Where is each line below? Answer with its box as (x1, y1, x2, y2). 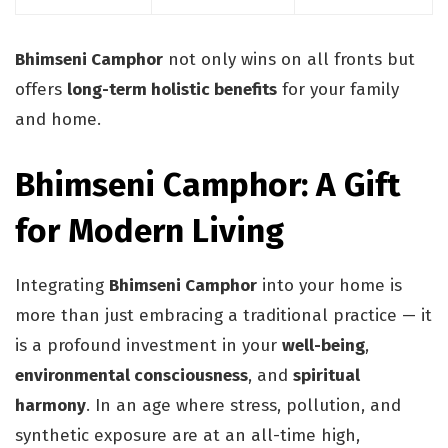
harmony (15, 394, 86, 416)
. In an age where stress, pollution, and (86, 394, 401, 416)
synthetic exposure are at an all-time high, (15, 424, 360, 446)
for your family (277, 78, 399, 100)
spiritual (293, 364, 360, 386)
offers (15, 78, 67, 100)
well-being (282, 334, 365, 356)
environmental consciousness (15, 364, 248, 386)
